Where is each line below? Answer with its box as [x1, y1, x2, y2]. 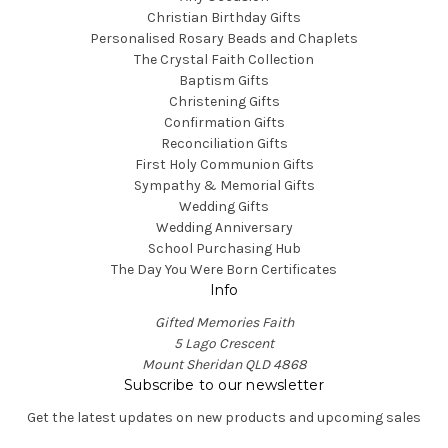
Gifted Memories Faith [154, 313, 294, 331]
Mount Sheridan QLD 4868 [141, 355, 307, 373]
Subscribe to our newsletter [124, 375, 324, 394]
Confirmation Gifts [163, 113, 285, 131]
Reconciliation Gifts [160, 134, 288, 152]
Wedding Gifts [179, 197, 269, 215]
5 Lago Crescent [174, 334, 274, 352]
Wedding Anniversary [155, 218, 293, 236]
